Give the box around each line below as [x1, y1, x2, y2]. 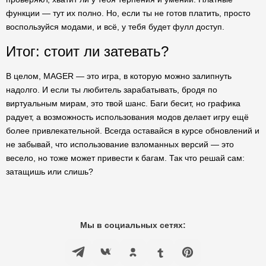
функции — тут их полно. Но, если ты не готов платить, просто [6, 8, 251, 18]
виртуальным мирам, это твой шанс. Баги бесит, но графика [6, 99, 240, 108]
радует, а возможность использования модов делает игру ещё [6, 112, 249, 122]
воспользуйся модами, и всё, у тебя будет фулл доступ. [6, 22, 224, 31]
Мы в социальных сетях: [80, 220, 186, 230]
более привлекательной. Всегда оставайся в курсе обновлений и [6, 126, 259, 135]
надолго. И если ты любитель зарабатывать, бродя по [6, 85, 217, 94]
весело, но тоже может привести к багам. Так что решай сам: [6, 153, 245, 163]
